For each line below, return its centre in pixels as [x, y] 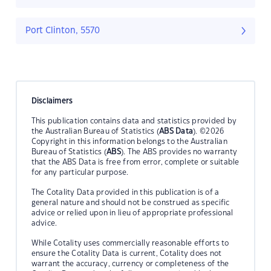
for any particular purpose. [80, 172]
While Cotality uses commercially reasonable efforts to [130, 243]
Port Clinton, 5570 [63, 31]
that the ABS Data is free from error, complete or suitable [135, 162]
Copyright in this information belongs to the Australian [129, 141]
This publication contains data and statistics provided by [134, 121]
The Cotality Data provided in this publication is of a [125, 192]
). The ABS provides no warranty [179, 152]
